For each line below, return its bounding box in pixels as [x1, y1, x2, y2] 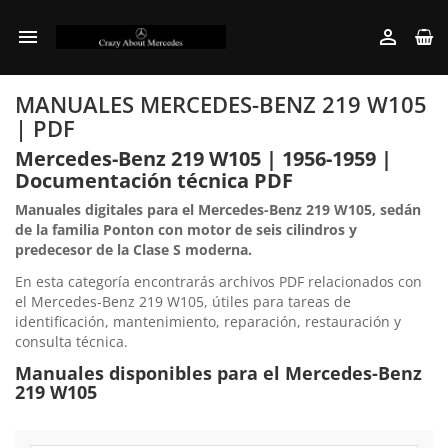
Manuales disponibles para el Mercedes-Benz [15, 361, 422, 385]
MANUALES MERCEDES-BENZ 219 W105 [15, 89, 427, 119]
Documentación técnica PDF [15, 167, 293, 194]
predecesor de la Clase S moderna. [15, 240, 252, 259]
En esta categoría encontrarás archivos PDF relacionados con [15, 272, 422, 291]
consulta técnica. [15, 332, 128, 351]
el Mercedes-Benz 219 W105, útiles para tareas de [15, 292, 351, 311]
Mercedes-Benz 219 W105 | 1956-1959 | [15, 145, 392, 172]
